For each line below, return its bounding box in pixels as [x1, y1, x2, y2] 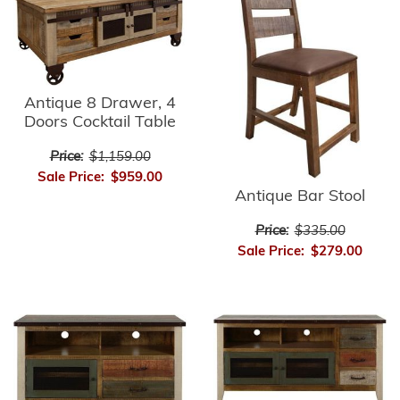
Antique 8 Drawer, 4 [24, 96, 176, 113]
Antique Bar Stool [235, 187, 365, 205]
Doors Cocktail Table [24, 114, 176, 132]
